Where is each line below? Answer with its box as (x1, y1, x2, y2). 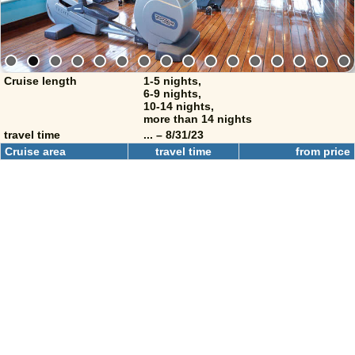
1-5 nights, (143, 74, 201, 87)
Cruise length (4, 74, 77, 87)
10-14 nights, (143, 100, 214, 113)
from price (296, 145, 350, 158)
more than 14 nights (143, 113, 252, 125)
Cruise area (5, 145, 66, 158)
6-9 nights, (143, 87, 201, 100)
